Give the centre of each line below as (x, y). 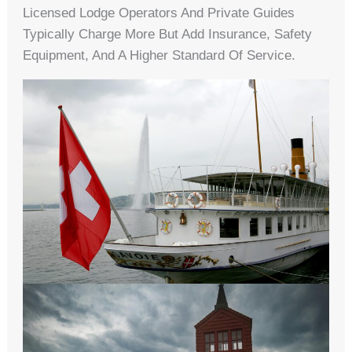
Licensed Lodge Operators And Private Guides (159, 13)
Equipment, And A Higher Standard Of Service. (159, 56)
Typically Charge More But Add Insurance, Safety (168, 35)
